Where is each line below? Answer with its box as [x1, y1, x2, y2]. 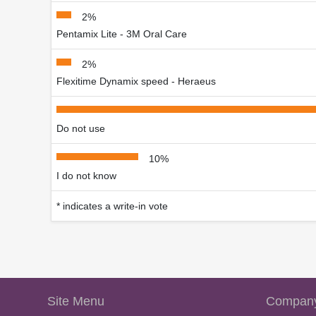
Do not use [56, 123, 105, 135]
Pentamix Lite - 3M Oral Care [56, 28, 187, 40]
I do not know [56, 170, 116, 182]
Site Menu [47, 294, 104, 309]
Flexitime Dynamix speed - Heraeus [56, 75, 216, 87]
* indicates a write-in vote [56, 200, 168, 212]
